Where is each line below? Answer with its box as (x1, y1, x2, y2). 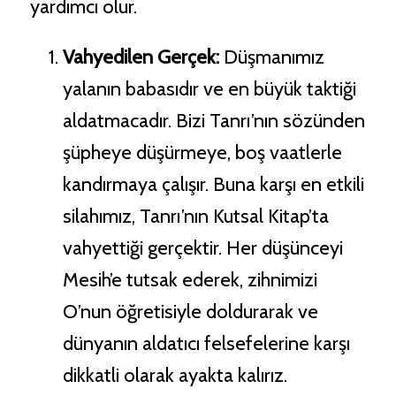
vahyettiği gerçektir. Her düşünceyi (62, 236, 343, 261)
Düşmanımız (218, 45, 324, 70)
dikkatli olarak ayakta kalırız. (62, 363, 287, 388)
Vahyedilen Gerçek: (62, 45, 219, 70)
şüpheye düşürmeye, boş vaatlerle (62, 141, 342, 165)
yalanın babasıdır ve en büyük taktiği (62, 77, 356, 102)
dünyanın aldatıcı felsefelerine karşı (62, 331, 350, 356)
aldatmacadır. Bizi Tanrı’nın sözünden (62, 109, 365, 133)
